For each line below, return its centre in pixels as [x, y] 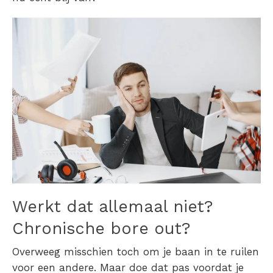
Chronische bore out [97, 229]
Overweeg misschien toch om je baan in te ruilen [136, 252]
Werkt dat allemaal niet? [113, 207]
